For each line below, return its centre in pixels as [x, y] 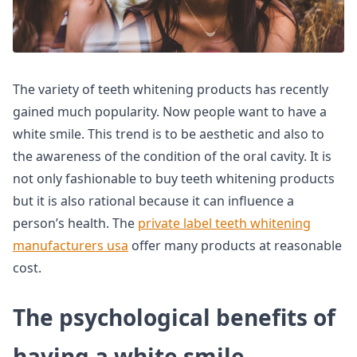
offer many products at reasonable [235, 245]
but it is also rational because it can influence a [153, 201]
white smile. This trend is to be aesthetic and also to [169, 134]
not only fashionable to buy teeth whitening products [174, 178]
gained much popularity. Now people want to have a [170, 112]
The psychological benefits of [174, 317]
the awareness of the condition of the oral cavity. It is [172, 156]
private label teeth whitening [224, 223]
